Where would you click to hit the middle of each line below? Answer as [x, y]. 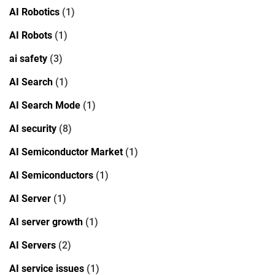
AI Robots [31, 35]
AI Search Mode [45, 105]
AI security [33, 128]
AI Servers [33, 245]
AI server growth [46, 222]
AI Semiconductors [51, 175]
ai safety [28, 58]
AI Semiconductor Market [66, 152]
